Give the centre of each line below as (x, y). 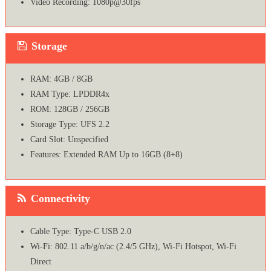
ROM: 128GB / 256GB (70, 109)
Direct (41, 262)
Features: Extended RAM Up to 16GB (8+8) (106, 155)
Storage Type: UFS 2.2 (70, 125)
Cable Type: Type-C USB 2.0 (80, 232)
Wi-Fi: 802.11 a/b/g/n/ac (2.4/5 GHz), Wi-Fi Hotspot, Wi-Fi (133, 247)
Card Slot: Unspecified (69, 140)
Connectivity (60, 199)
